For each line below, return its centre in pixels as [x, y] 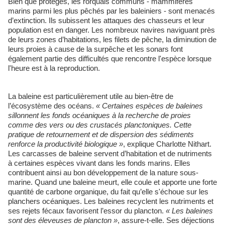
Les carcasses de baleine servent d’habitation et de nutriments [110, 153]
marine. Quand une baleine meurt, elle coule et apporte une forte [113, 182]
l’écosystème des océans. [52, 105]
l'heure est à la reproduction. [54, 68]
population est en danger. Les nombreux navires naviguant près [111, 30]
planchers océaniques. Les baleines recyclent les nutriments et [111, 201]
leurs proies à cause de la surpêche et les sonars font [95, 49]
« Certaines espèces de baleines [149, 105]
